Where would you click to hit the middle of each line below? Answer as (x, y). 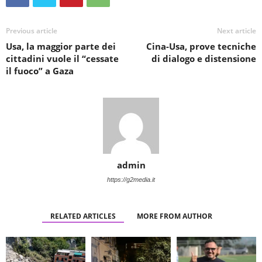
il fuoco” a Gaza (40, 70)
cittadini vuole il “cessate (62, 58)
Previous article (32, 30)
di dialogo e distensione (204, 58)
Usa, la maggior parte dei (61, 46)
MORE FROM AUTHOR (174, 216)
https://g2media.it (131, 179)
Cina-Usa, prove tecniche (201, 46)
